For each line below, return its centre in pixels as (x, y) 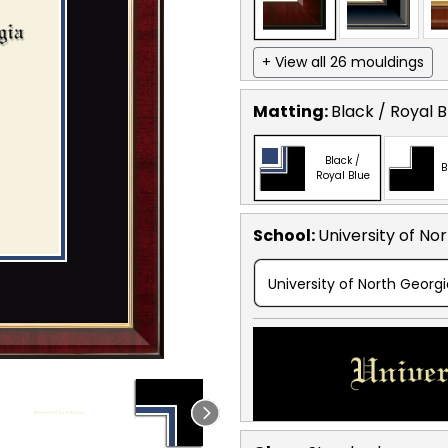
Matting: (292, 111)
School (282, 235)
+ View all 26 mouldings (343, 61)
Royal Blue (342, 175)
